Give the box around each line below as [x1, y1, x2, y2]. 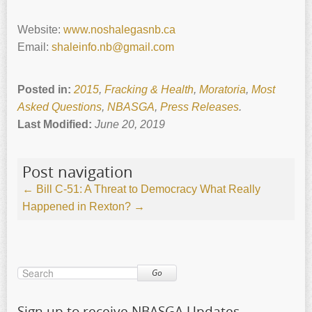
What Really [200, 182, 260, 195]
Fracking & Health [104, 83, 194, 95]
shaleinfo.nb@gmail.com [52, 40, 174, 53]
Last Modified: [17, 118, 95, 130]
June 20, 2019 [95, 118, 165, 130]
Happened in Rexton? [22, 200, 134, 212]
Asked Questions [17, 100, 102, 113]
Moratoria [199, 83, 246, 95]
